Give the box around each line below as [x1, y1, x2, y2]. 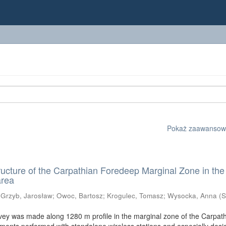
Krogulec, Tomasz [107, 191, 164, 200]
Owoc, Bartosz [56, 191, 103, 200]
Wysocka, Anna [167, 191, 217, 200]
